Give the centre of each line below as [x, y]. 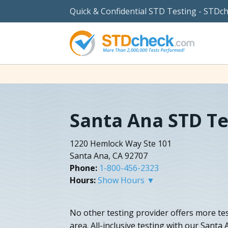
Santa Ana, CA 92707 [109, 155]
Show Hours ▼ [126, 180]
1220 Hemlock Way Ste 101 [121, 143]
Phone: [83, 168]
